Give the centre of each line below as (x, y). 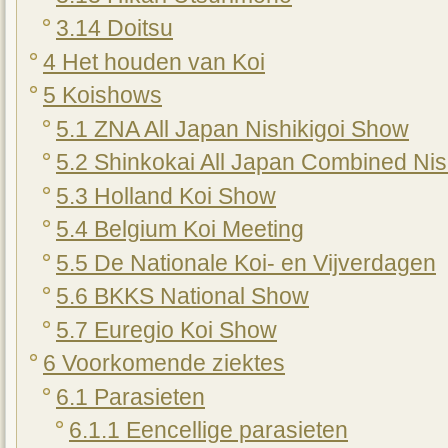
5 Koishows (102, 96)
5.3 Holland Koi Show (166, 196)
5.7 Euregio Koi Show (166, 330)
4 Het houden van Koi (154, 62)
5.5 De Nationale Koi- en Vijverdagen (246, 263)
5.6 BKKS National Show (182, 297)
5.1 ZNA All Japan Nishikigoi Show (232, 129)
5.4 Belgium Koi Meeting (180, 230)
